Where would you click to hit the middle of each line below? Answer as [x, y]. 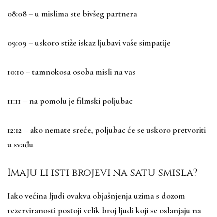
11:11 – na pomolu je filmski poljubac [70, 101]
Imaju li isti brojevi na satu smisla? [102, 173]
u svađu [20, 144]
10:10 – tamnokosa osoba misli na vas [71, 71]
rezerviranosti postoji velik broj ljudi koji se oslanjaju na [104, 210]
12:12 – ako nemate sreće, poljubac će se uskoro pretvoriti [107, 130]
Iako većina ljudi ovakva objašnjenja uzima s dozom [96, 195]
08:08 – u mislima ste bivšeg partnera [72, 13]
